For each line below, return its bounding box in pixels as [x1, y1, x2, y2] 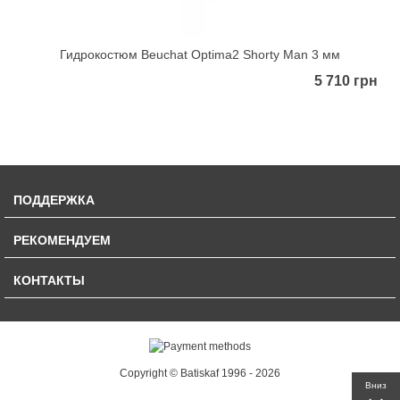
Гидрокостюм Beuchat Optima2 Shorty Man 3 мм [60, 47, 340, 62]
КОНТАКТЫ [13, 273, 85, 288]
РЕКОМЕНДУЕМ [13, 233, 111, 248]
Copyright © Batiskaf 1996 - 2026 [120, 367, 280, 380]
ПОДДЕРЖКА [13, 193, 95, 208]
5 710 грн [314, 73, 378, 89]
